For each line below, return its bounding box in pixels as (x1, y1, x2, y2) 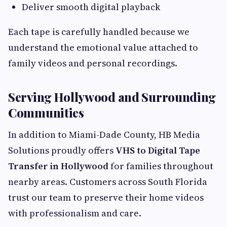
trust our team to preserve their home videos (8, 191, 204, 204)
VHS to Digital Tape (116, 144, 200, 157)
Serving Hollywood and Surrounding (8, 89, 216, 105)
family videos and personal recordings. (8, 57, 177, 70)
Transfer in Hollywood (8, 160, 108, 173)
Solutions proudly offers (8, 144, 116, 157)
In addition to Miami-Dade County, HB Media (8, 128, 200, 141)
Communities (8, 104, 84, 121)
